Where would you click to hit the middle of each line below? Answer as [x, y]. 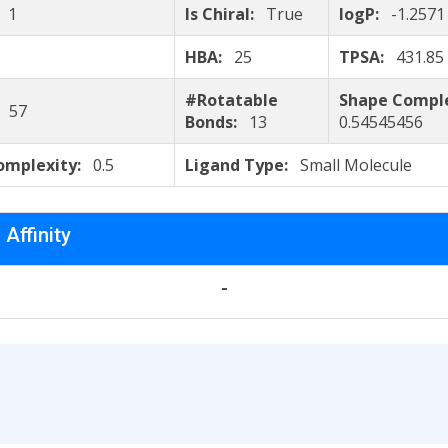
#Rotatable [231, 100]
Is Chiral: [225, 14]
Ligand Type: [242, 165]
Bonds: [217, 122]
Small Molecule [356, 165]
